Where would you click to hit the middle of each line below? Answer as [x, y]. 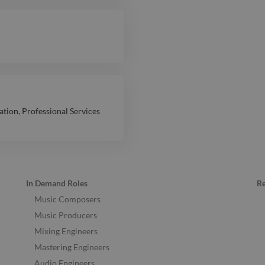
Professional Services [61, 111]
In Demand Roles [57, 183]
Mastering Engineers [72, 247]
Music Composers [67, 199]
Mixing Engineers [66, 231]
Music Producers [66, 215]
